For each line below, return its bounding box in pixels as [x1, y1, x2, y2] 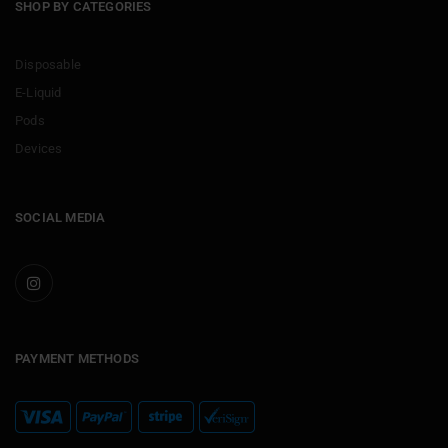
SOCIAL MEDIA [15, 210, 106, 225]
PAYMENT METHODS [15, 351, 139, 366]
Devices [15, 141, 63, 156]
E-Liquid [15, 85, 62, 100]
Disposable [15, 57, 81, 72]
